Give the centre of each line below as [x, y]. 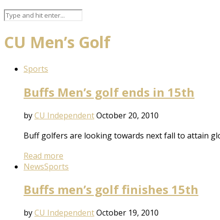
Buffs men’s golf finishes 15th [111, 190]
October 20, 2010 [127, 115]
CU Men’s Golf [57, 42]
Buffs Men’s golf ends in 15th [109, 92]
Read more [43, 155]
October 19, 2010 [127, 213]
